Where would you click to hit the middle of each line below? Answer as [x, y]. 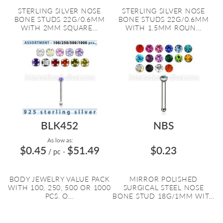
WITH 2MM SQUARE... [59, 28]
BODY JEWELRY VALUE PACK [59, 179]
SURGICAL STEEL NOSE [164, 187]
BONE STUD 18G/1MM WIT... [164, 196]
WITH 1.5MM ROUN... [164, 28]
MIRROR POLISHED [164, 179]
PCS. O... [59, 196]
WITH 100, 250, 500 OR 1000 [59, 187]
